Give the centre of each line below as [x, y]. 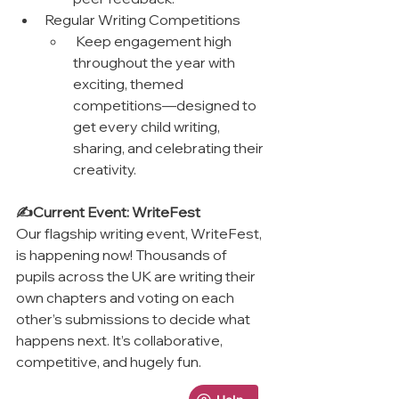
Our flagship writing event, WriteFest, [140, 233]
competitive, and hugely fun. [109, 361]
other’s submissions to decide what [134, 318]
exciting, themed [130, 83]
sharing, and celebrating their [170, 147]
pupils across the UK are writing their [137, 276]
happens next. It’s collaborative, [121, 340]
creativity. [105, 169]
